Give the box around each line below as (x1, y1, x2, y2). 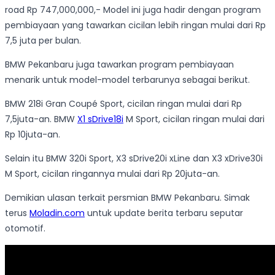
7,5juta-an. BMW (5, 113, 77, 126)
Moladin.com (29, 207, 85, 220)
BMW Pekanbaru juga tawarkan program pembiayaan (5, 58, 234, 71)
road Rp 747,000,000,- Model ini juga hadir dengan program (5, 4, 261, 17)
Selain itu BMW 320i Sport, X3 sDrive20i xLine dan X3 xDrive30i (5, 152, 263, 165)
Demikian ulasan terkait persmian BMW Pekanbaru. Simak (5, 192, 250, 204)
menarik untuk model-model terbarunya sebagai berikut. (5, 74, 250, 87)
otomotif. (5, 222, 45, 235)
